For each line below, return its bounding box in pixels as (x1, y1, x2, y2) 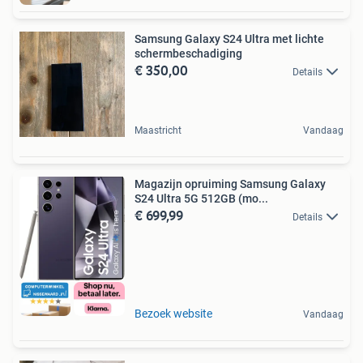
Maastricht (135, 125, 181, 137)
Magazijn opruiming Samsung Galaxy (135, 177, 326, 191)
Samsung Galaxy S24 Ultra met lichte (135, 32, 324, 46)
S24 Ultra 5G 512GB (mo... (135, 192, 268, 206)
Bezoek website (135, 306, 212, 320)
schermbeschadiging (135, 47, 242, 61)
